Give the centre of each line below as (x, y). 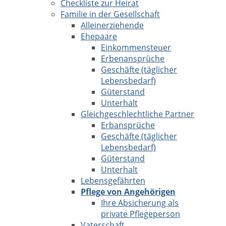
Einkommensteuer (136, 47)
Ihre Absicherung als (140, 203)
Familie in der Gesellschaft (110, 14)
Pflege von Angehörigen (128, 192)
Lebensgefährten (113, 181)
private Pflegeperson (140, 214)
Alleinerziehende (112, 25)
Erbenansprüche (133, 59)
